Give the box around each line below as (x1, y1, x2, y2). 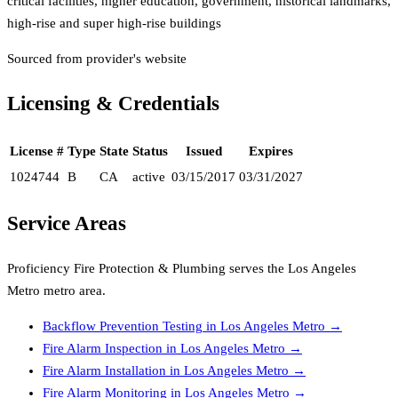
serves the (226, 260, 288, 275)
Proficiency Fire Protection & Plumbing (7, 260, 226, 275)
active (132, 169, 165, 184)
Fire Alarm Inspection (43, 340, 163, 355)
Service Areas (7, 212, 126, 235)
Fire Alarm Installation (43, 362, 166, 378)
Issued (185, 143, 222, 158)
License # (10, 143, 64, 158)
